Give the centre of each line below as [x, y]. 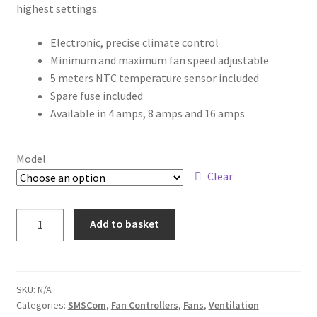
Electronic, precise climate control [134, 42]
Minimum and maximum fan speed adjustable [159, 60]
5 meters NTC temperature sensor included [154, 77]
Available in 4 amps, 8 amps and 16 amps [147, 113]
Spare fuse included [96, 95]
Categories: [42, 305]
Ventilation [234, 305]
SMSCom [87, 305]
